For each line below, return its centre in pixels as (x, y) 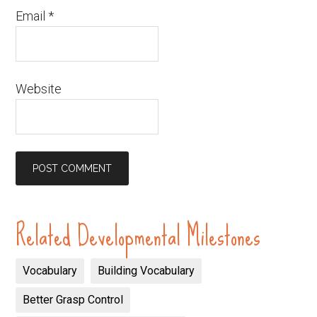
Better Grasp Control (73, 300)
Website (39, 89)
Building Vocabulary (146, 271)
